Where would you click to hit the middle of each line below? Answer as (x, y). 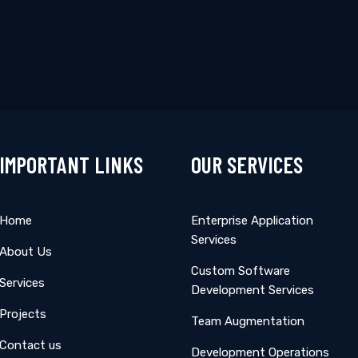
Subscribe (105, 55)
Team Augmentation (248, 321)
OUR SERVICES (247, 165)
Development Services (253, 290)
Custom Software (241, 271)
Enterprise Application (252, 221)
